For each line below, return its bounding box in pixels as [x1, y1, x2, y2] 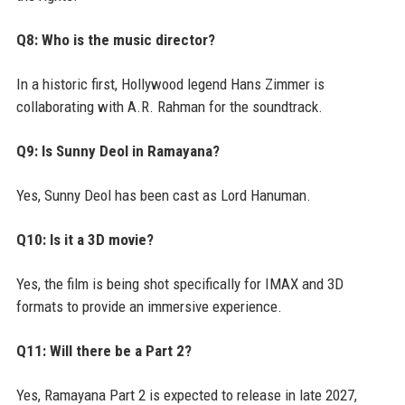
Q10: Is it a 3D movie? [15, 231, 154, 250]
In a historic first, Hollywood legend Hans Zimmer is [15, 75, 325, 94]
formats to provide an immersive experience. [15, 297, 282, 316]
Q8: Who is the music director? [15, 31, 215, 50]
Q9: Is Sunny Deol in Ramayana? [15, 142, 220, 161]
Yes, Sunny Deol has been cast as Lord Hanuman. [15, 186, 311, 205]
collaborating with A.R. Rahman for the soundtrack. [15, 98, 323, 117]
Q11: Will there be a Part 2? [15, 342, 192, 361]
